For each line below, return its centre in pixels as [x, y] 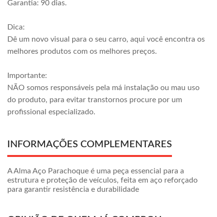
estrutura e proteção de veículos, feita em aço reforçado [102, 180]
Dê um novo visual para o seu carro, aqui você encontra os [106, 39]
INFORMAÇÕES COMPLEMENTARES [90, 144]
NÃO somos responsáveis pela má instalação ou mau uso [103, 88]
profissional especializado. [51, 112]
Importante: [27, 76]
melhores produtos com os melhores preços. [82, 51]
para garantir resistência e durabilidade [73, 189]
